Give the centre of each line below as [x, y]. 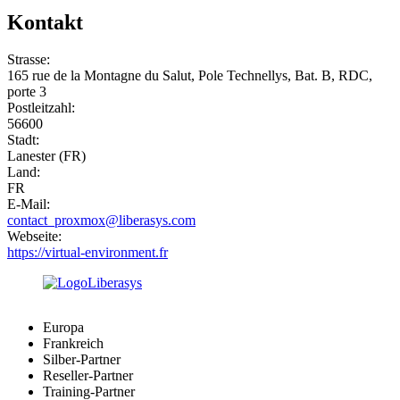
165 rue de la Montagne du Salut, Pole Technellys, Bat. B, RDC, [190, 76]
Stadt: [23, 140]
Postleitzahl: [41, 108]
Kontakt [45, 22]
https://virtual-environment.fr [87, 253]
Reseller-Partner [88, 376]
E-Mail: [29, 204]
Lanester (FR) [46, 156]
